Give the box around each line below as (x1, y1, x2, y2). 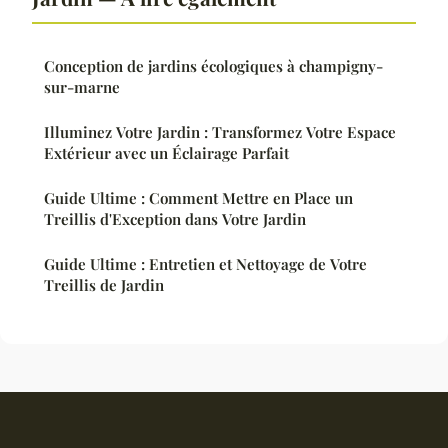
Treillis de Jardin (44, 275, 164, 296)
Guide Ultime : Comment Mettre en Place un (44, 188, 353, 209)
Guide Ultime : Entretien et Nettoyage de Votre (44, 254, 367, 275)
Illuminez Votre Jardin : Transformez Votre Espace (44, 122, 396, 143)
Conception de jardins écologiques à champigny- (44, 56, 383, 77)
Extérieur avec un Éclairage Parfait (44, 143, 289, 164)
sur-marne (44, 77, 120, 98)
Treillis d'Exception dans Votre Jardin (44, 209, 306, 230)
